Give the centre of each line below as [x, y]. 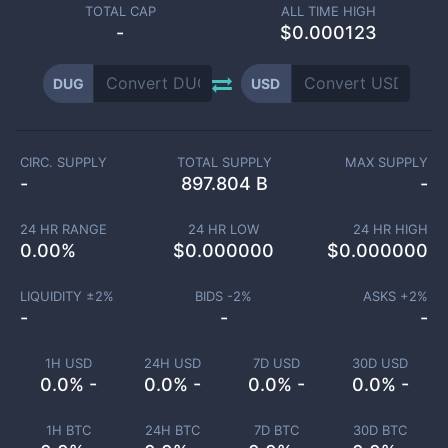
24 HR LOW [224, 229]
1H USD [68, 363]
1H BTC [68, 430]
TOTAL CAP [120, 11]
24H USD [172, 363]
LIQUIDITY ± [57, 296]
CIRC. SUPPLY [63, 162]
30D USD [380, 363]
